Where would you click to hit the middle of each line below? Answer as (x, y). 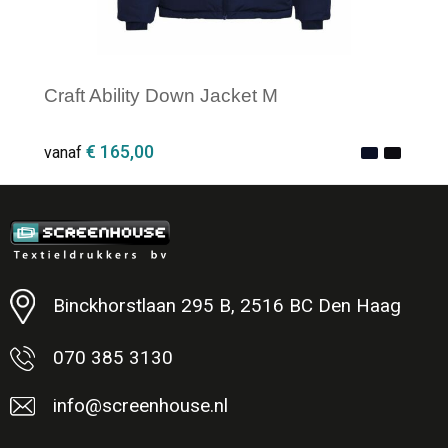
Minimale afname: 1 (150, 261)
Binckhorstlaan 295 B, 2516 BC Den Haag (226, 306)
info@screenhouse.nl (140, 405)
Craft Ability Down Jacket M (161, 95)
